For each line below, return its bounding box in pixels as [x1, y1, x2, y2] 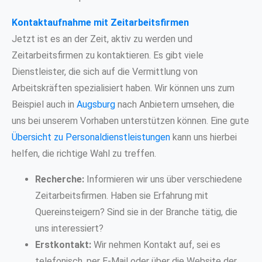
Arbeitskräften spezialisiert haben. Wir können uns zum [12, 82, 235, 94]
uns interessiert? [35, 222, 104, 234]
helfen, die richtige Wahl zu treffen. [12, 147, 156, 159]
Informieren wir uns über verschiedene [84, 173, 242, 185]
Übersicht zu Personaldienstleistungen [12, 131, 170, 143]
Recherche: [35, 173, 84, 185]
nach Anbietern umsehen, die [115, 98, 235, 110]
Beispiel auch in [12, 98, 77, 110]
